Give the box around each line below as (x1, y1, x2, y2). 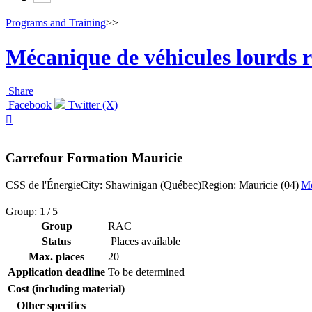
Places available (108, 235, 180, 247)
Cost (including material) (8, 282, 125, 295)
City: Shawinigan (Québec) (81, 178, 201, 191)
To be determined (108, 265, 185, 278)
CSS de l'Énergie (6, 178, 81, 191)
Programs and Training (6, 17, 106, 29)
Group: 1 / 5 (6, 205, 58, 217)
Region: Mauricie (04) (201, 178, 299, 191)
